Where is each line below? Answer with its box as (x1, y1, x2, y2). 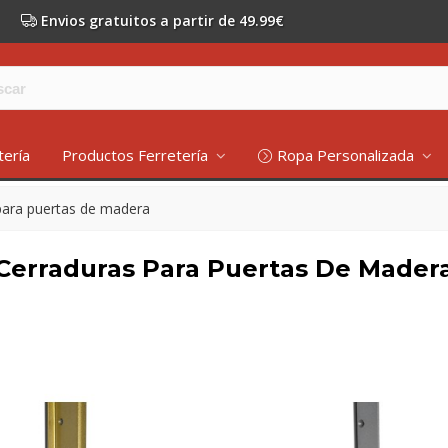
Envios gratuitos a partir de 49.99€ (41, 11, 284, 30)
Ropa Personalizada (276, 145, 418, 165)
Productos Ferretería (61, 145, 212, 165)
